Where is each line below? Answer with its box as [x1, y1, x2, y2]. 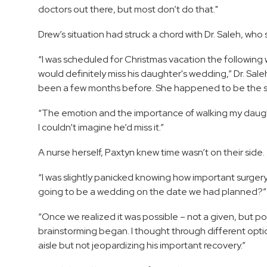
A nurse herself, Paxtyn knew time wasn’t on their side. [38, 146, 265, 159]
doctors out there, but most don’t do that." [38, 3, 218, 16]
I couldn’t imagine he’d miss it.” [38, 121, 164, 134]
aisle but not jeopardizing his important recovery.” [38, 239, 246, 252]
